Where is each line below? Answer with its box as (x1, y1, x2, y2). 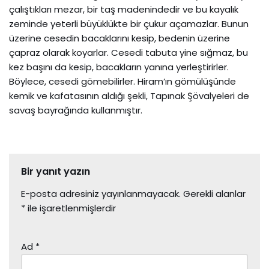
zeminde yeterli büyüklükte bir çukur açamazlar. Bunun (9, 17, 249, 31)
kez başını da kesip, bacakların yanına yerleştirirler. (9, 61, 229, 74)
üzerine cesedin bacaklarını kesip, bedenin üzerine (9, 32, 230, 45)
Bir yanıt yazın (21, 165, 90, 179)
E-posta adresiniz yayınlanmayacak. (21, 187, 181, 201)
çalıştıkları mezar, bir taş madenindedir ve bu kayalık (9, 3, 238, 16)
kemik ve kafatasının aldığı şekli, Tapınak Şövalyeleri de (9, 89, 249, 103)
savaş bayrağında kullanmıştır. (9, 104, 142, 117)
